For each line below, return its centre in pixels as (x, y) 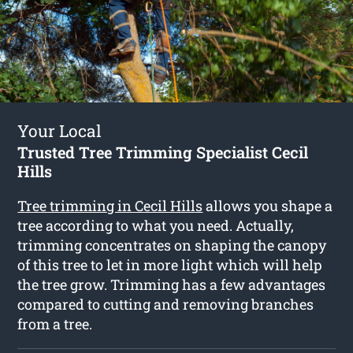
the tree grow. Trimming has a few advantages (172, 284)
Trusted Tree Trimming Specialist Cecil (163, 152)
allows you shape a (268, 205)
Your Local (60, 130)
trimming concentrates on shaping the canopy (172, 245)
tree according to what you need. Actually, (156, 225)
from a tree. (55, 323)
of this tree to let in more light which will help (170, 264)
